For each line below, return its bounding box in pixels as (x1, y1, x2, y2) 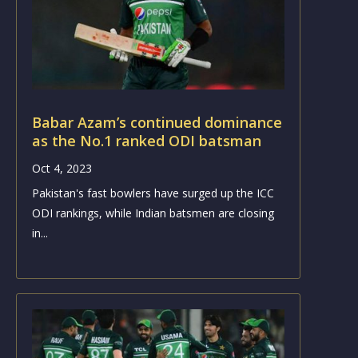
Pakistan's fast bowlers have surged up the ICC (31, 185, 274, 201)
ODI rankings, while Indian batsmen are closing (31, 205, 274, 221)
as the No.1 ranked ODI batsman (31, 130, 261, 150)
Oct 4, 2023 (31, 160, 92, 176)
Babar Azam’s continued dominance (31, 112, 282, 132)
